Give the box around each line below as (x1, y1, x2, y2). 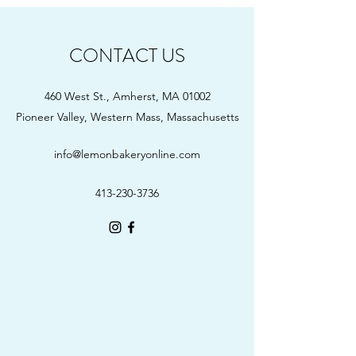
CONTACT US (69, 42, 185, 69)
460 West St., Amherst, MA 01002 (44, 89, 211, 103)
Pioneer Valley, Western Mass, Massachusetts (15, 110, 239, 124)
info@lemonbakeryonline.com (54, 147, 200, 161)
